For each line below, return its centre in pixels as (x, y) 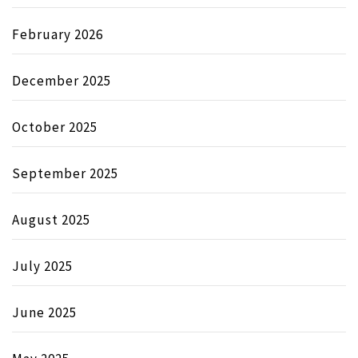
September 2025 (65, 173)
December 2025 (62, 80)
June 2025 (44, 312)
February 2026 (58, 34)
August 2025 (51, 219)
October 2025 (55, 127)
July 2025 (42, 266)
